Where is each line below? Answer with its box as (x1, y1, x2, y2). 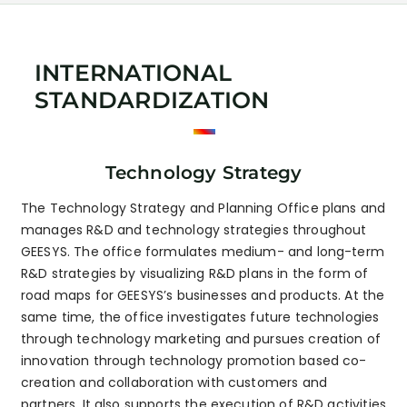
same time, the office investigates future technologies (21, 308, 380, 327)
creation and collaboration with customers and (21, 373, 327, 392)
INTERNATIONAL (35, 58, 233, 86)
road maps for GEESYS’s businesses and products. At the (21, 286, 385, 305)
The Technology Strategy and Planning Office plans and (21, 199, 386, 218)
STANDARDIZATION (35, 85, 270, 114)
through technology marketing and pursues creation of (21, 330, 382, 349)
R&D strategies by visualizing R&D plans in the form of (21, 264, 369, 283)
